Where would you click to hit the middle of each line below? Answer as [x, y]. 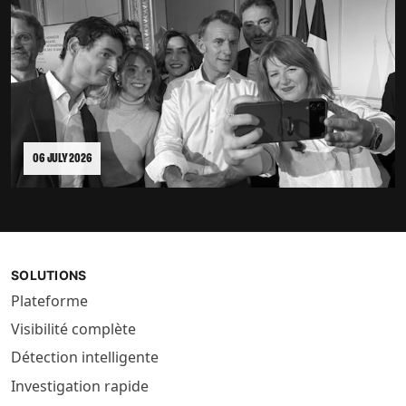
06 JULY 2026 [63, 159]
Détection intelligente [85, 358]
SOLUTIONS [49, 275]
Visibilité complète [73, 329]
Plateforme [49, 301]
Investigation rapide [80, 386]
